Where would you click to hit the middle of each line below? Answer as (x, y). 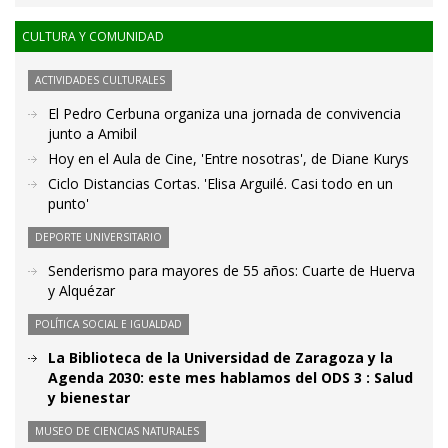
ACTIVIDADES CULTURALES (100, 80)
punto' (68, 204)
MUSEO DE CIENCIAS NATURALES (117, 431)
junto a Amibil (92, 134)
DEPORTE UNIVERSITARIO (98, 237)
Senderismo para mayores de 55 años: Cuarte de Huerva (231, 271)
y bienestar (89, 398)
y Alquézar (81, 291)
